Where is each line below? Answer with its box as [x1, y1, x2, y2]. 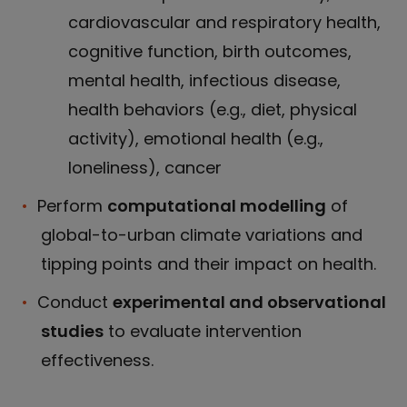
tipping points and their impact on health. [41, 252, 376, 275]
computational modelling [107, 194, 326, 217]
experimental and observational [113, 290, 386, 313]
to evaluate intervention [104, 319, 302, 342]
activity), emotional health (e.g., [68, 126, 323, 150]
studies [41, 319, 104, 342]
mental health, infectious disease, [68, 68, 341, 92]
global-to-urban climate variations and [41, 223, 362, 246]
